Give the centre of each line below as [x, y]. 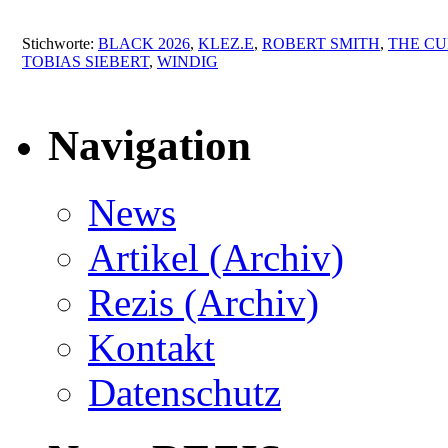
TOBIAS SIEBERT [85, 61]
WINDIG [187, 61]
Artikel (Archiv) [216, 257]
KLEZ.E [226, 43]
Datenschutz [184, 392]
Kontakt [151, 347]
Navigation [149, 145]
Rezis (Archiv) [203, 302]
